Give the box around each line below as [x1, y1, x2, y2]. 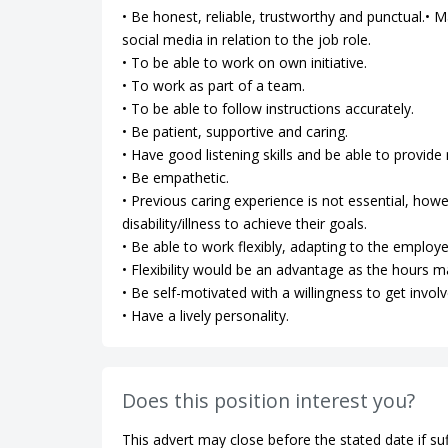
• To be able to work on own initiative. [122, 53, 367, 72]
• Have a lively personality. [122, 306, 289, 325]
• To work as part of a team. [122, 76, 305, 95]
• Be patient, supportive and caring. [122, 122, 348, 141]
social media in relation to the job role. [122, 30, 371, 49]
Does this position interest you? [122, 387, 415, 414]
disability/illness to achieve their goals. [122, 214, 367, 233]
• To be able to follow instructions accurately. [122, 99, 414, 118]
